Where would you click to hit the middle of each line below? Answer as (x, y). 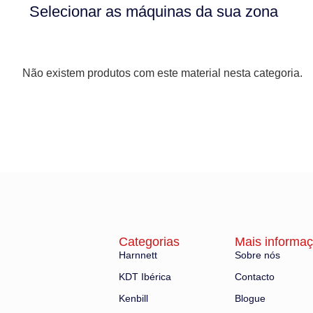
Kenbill (133, 298)
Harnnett (138, 255)
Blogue (250, 298)
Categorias (149, 241)
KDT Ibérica (145, 276)
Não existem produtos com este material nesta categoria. (162, 73)
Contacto (255, 276)
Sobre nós (258, 255)
